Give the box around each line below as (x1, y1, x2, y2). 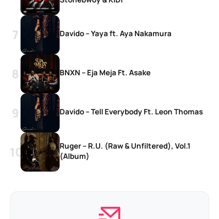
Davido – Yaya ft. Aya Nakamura (60, 28, 172, 39)
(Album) (60, 151, 89, 161)
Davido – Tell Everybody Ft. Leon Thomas (60, 107, 203, 117)
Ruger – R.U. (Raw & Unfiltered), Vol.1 (60, 140, 191, 151)
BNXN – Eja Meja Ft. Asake (60, 67, 151, 78)
